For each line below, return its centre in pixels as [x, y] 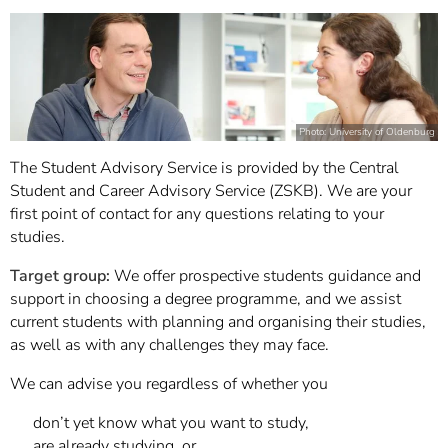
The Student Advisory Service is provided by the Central [204, 168]
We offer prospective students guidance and [265, 276]
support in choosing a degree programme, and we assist [205, 299]
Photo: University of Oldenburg [367, 132]
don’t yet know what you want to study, [171, 423]
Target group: [60, 276]
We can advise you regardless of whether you [169, 384]
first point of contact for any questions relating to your [197, 214]
